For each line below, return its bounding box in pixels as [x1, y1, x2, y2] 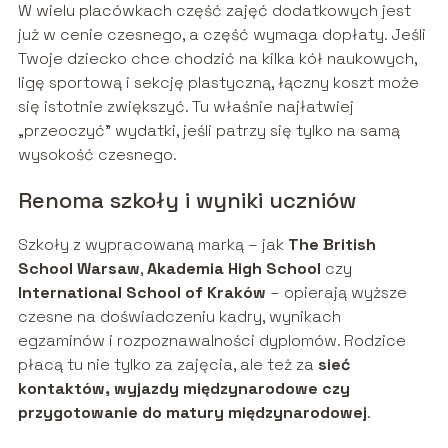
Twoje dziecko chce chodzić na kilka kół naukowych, [17, 48, 417, 70]
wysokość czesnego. [17, 144, 177, 166]
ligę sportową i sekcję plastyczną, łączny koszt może [17, 72, 419, 94]
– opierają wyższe [265, 282, 407, 304]
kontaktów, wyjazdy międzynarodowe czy [17, 378, 350, 400]
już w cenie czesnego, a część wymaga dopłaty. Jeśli [17, 24, 426, 46]
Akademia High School [146, 258, 321, 280]
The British [287, 234, 376, 256]
